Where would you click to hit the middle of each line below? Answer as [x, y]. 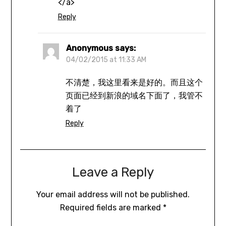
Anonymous [89, 48]
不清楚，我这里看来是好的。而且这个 [134, 83]
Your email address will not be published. [113, 195]
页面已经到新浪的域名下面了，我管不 [134, 96]
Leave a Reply [113, 173]
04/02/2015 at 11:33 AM [106, 60]
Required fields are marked [111, 208]
